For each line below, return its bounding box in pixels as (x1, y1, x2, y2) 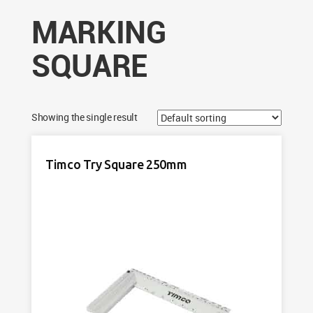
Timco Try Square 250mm (45, 157, 187, 171)
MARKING (31, 10, 166, 52)
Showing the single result (31, 110, 138, 124)
